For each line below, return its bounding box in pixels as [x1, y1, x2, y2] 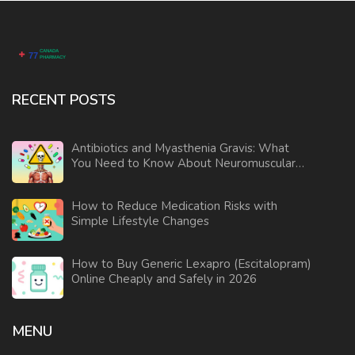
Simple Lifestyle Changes [71, 212, 209, 229]
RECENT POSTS [12, 90, 116, 109]
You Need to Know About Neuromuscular [71, 155, 296, 171]
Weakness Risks [71, 170, 158, 186]
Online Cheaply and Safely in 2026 [71, 270, 257, 287]
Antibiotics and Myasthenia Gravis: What [71, 139, 289, 156]
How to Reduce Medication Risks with [71, 197, 277, 214]
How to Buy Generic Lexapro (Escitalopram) [71, 255, 311, 272]
